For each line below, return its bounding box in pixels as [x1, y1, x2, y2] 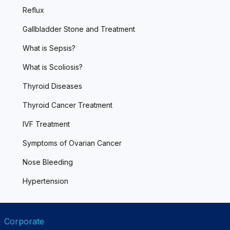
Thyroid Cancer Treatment [23, 101, 112, 110]
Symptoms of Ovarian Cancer [23, 139, 122, 148]
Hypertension [23, 177, 68, 186]
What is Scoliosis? [23, 63, 83, 72]
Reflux [23, 6, 44, 15]
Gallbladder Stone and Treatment [23, 25, 135, 34]
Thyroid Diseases [23, 82, 82, 91]
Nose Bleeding [23, 158, 73, 167]
